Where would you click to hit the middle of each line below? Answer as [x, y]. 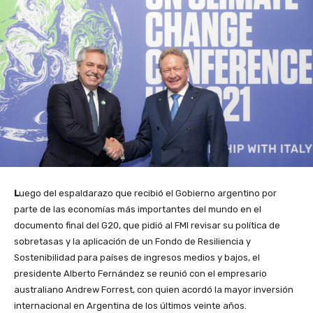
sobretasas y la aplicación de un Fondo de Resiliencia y [132, 241]
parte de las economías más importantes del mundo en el [138, 209]
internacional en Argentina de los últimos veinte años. [131, 305]
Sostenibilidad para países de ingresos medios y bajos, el [137, 257]
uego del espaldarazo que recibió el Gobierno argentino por [148, 193]
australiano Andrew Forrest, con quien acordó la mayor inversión [154, 289]
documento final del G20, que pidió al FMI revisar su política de [147, 225]
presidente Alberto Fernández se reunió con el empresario [140, 273]
